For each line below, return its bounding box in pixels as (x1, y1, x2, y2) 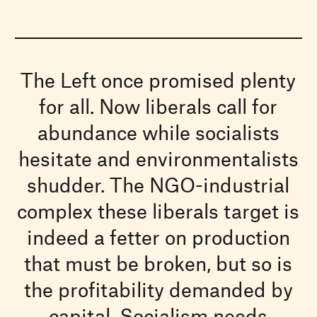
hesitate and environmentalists (18, 146, 299, 171)
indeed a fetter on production (26, 224, 290, 249)
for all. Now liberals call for (39, 93, 278, 118)
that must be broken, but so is (24, 250, 293, 275)
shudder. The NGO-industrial (27, 172, 290, 197)
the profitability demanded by (23, 277, 293, 301)
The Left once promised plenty (21, 67, 296, 92)
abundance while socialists (37, 120, 279, 144)
